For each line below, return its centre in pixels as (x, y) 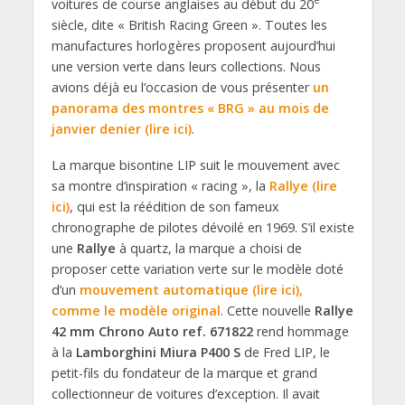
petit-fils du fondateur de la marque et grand (184, 373)
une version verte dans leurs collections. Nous (186, 66)
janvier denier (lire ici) (121, 128)
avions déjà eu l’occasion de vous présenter (182, 87)
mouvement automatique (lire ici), (191, 290)
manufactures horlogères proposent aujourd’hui (193, 45)
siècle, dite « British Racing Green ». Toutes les (189, 24)
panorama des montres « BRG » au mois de (190, 108)
